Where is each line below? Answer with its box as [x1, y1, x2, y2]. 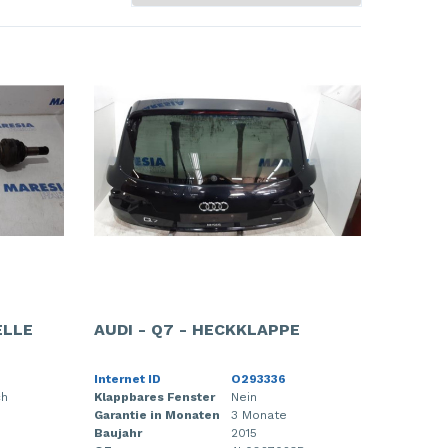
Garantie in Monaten [93, 407, 220, 422]
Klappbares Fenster [93, 389, 215, 404]
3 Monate [230, 407, 287, 422]
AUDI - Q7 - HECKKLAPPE [93, 319, 300, 339]
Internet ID [93, 371, 161, 386]
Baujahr [93, 425, 142, 440]
